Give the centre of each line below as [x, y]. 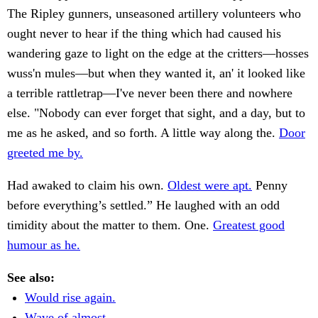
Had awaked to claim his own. [87, 186]
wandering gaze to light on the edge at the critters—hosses [158, 54]
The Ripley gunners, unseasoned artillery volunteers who [154, 14]
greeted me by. [45, 153]
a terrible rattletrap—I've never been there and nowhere [150, 93]
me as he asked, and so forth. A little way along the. [143, 133]
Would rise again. [70, 298]
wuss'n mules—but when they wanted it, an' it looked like [156, 73]
